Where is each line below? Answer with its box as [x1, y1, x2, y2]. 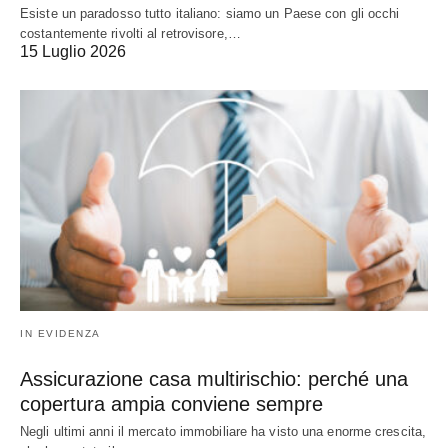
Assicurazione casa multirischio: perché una [20, 368, 408, 391]
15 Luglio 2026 [20, 42, 126, 60]
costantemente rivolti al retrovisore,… [20, 25, 241, 41]
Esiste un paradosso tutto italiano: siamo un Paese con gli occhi [20, 5, 400, 21]
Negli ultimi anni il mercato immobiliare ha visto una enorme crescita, [20, 424, 427, 440]
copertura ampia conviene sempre [20, 393, 323, 416]
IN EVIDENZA [20, 328, 101, 340]
